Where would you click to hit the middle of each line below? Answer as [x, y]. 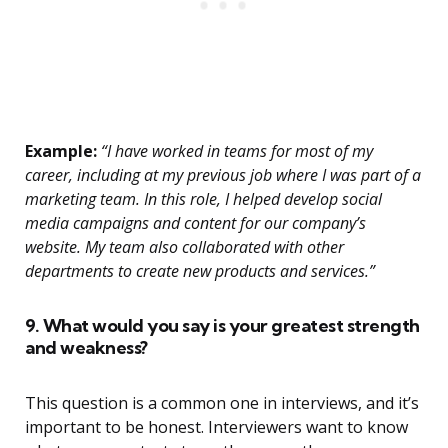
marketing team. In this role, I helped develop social [203, 199]
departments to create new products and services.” [200, 271]
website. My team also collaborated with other [184, 247]
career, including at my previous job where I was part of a [223, 175]
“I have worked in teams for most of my [235, 151]
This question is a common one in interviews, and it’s [222, 403]
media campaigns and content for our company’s [195, 223]
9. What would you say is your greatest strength [222, 326]
